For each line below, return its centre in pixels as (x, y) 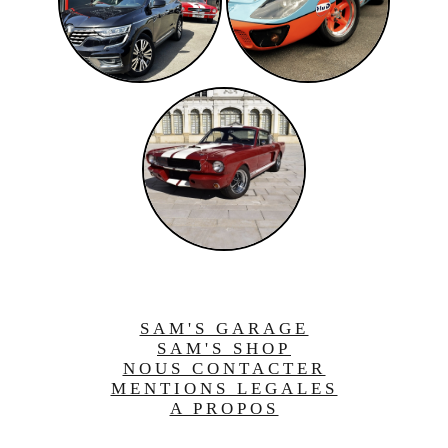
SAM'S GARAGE (224, 329)
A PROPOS (224, 409)
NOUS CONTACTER (224, 369)
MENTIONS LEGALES (224, 389)
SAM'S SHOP (224, 349)
